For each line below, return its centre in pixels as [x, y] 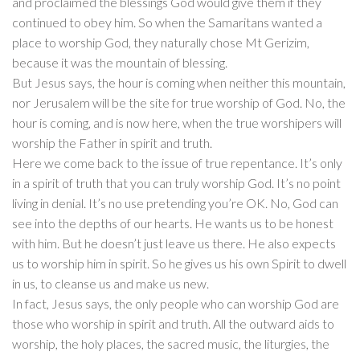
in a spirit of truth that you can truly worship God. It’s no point [176, 183]
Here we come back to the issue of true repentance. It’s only [177, 163]
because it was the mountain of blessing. [120, 63]
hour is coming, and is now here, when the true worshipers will [177, 123]
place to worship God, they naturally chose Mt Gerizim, [161, 43]
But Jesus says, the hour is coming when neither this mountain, [179, 83]
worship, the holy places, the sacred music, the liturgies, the [171, 344]
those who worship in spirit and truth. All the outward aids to [173, 324]
